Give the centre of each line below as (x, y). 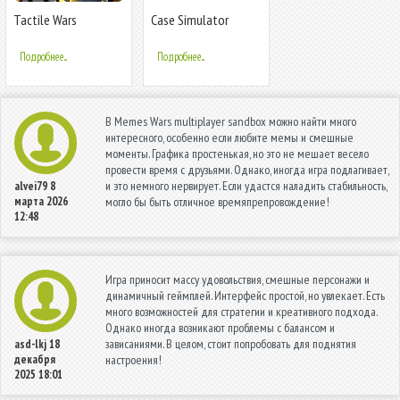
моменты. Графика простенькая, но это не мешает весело (237, 153)
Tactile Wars (45, 19)
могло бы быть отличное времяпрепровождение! (217, 201)
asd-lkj (30, 344)
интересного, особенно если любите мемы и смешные (229, 137)
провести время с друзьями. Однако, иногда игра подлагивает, (247, 169)
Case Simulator (190, 19)
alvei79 (31, 186)
